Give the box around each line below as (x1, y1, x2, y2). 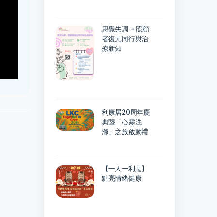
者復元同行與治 (102, 33, 148, 44)
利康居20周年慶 (102, 108, 150, 118)
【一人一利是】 (102, 164, 148, 174)
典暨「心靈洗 (102, 117, 142, 127)
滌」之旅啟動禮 (102, 127, 148, 137)
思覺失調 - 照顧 (102, 24, 149, 34)
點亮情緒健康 (102, 173, 142, 184)
